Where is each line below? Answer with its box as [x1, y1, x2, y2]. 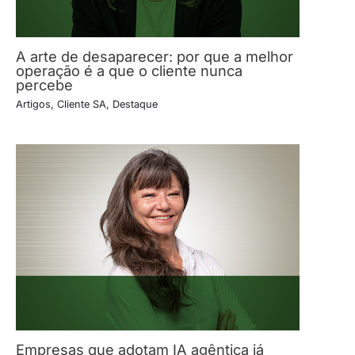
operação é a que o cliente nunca [16, 61, 242, 79]
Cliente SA [57, 98, 106, 111]
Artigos [16, 98, 51, 111]
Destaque [113, 98, 158, 111]
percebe [16, 75, 73, 94]
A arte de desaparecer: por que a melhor [16, 47, 293, 65]
